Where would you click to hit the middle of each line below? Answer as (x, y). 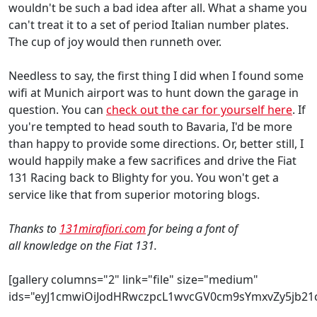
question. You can (57, 109)
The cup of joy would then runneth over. (115, 41)
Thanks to (34, 228)
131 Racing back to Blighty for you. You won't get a (144, 177)
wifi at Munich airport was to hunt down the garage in (154, 92)
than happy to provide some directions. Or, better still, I (156, 143)
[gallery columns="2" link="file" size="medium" (133, 279)
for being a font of (192, 228)
